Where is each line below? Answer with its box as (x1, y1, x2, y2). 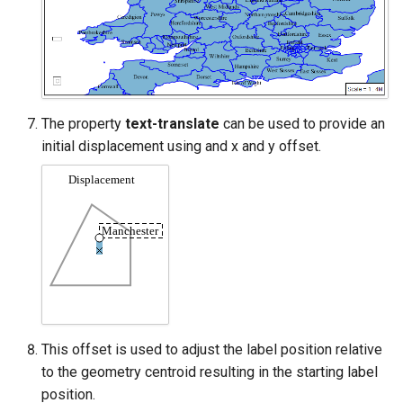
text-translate (125, 115, 219, 133)
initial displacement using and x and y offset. (41, 138, 321, 156)
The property (41, 115, 125, 133)
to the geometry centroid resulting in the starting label (41, 363, 378, 381)
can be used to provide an (219, 115, 385, 133)
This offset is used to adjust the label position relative (41, 341, 382, 359)
